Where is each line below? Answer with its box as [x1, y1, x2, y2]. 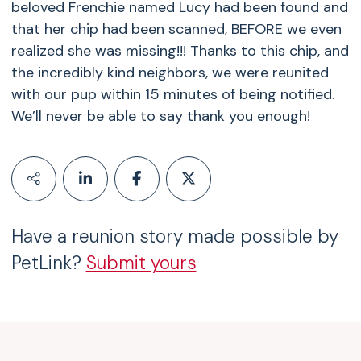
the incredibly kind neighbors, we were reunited [10, 63, 329, 82]
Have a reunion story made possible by [10, 225, 338, 248]
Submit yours [85, 251, 197, 275]
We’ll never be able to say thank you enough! [10, 106, 310, 126]
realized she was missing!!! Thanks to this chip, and [10, 41, 349, 60]
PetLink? [10, 251, 86, 275]
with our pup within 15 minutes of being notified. [10, 85, 334, 104]
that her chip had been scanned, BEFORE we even [10, 19, 342, 39]
